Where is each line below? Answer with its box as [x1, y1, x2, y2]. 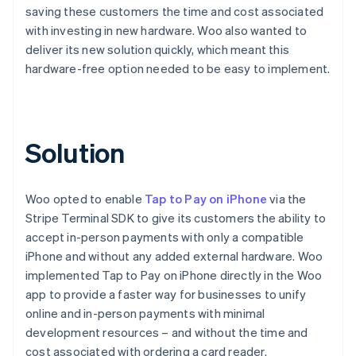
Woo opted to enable [25, 190, 145, 207]
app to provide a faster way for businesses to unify [25, 285, 307, 302]
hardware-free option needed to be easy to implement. [25, 60, 331, 76]
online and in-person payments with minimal [25, 304, 265, 321]
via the [267, 190, 307, 207]
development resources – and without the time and [25, 323, 308, 340]
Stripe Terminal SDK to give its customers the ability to [25, 209, 327, 226]
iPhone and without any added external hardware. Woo [25, 247, 323, 264]
